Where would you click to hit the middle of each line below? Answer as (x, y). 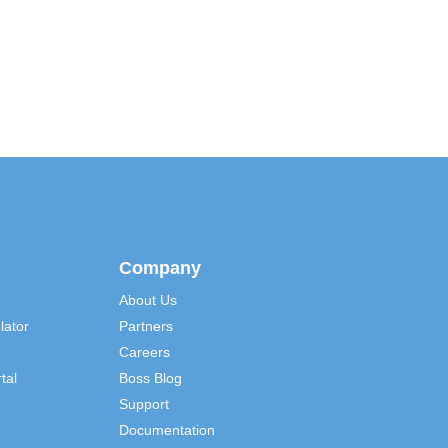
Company (159, 267)
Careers (144, 351)
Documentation (166, 429)
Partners (145, 325)
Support (143, 403)
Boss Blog (150, 377)
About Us (147, 299)
